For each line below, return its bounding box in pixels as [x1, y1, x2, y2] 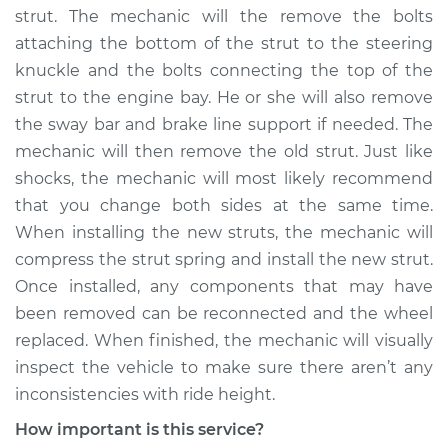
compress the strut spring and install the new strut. [15, 250, 433, 269]
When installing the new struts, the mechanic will [15, 223, 433, 242]
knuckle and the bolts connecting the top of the [15, 61, 433, 80]
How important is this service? [15, 420, 264, 439]
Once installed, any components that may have [15, 277, 433, 296]
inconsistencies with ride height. [15, 385, 275, 404]
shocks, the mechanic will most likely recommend [15, 169, 433, 188]
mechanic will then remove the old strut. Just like [15, 142, 433, 161]
